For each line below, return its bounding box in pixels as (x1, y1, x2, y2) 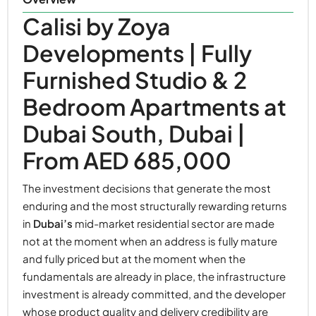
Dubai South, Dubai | (23, 119, 245, 148)
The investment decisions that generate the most (23, 181, 271, 195)
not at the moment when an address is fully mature (23, 234, 277, 248)
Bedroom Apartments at (23, 92, 286, 121)
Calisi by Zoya (23, 12, 171, 41)
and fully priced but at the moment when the (23, 252, 245, 266)
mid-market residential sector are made (73, 217, 274, 231)
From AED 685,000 (23, 146, 231, 175)
